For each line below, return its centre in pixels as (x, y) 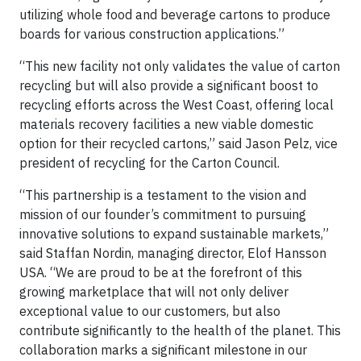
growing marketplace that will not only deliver (154, 292)
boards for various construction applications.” (152, 34)
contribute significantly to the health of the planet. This (180, 330)
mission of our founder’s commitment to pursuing (163, 214)
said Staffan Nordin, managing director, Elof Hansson (173, 253)
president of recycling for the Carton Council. (149, 163)
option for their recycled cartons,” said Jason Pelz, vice (178, 143)
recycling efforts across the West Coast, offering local (176, 105)
